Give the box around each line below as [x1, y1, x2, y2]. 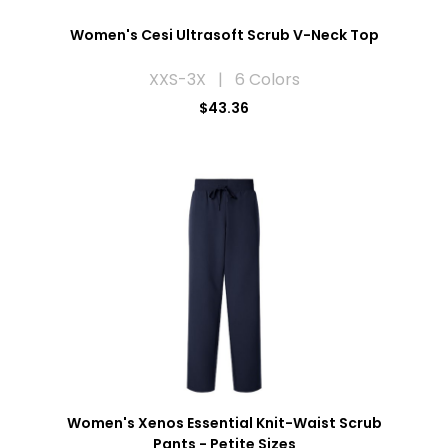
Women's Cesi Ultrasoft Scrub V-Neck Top [69, 25, 379, 46]
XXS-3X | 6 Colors [148, 68, 300, 92]
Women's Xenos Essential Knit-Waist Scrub [66, 413, 382, 434]
